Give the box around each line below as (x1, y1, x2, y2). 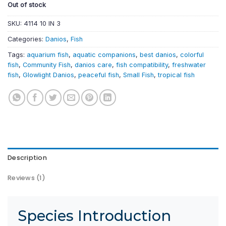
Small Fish (123, 71, 154, 79)
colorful (180, 51, 204, 59)
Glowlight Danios (23, 71, 74, 79)
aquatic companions (73, 51, 136, 59)
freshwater (172, 61, 206, 69)
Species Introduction (18, 207, 171, 224)
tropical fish (158, 71, 195, 79)
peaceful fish (78, 71, 119, 79)
